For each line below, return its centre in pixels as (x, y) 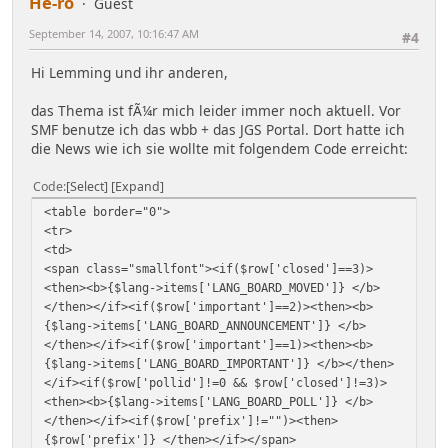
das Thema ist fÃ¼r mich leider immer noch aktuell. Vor (216, 111)
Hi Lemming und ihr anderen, (129, 73)
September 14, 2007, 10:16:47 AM (114, 33)
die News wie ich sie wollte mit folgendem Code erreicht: (219, 149)
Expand (137, 187)
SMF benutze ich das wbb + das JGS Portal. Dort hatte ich (218, 130)
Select (87, 187)
